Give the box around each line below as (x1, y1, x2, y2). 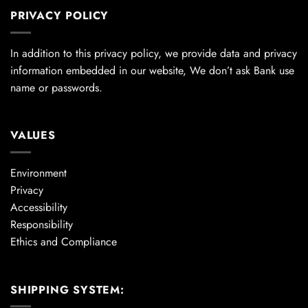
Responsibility (10, 217, 73, 233)
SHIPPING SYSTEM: (10, 281, 124, 298)
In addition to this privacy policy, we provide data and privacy (10, 45, 297, 61)
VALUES (10, 127, 56, 144)
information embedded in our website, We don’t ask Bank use (10, 62, 294, 78)
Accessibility (10, 199, 67, 216)
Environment (10, 165, 67, 181)
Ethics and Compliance (10, 234, 117, 250)
